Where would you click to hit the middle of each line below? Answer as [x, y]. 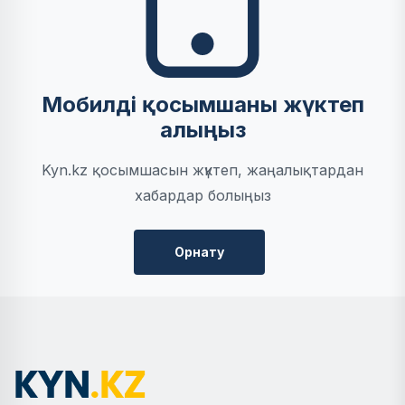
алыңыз [202, 129]
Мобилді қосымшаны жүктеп [202, 104]
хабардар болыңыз [202, 195]
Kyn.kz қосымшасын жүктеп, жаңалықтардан [202, 170]
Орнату [199, 251]
